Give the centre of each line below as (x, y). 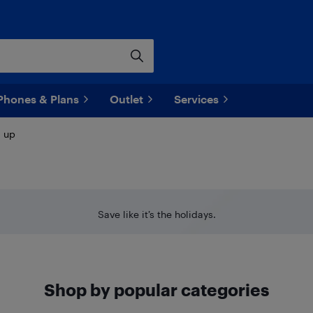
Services (196, 99)
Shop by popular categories (156, 290)
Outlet (126, 99)
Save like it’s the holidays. (156, 214)
